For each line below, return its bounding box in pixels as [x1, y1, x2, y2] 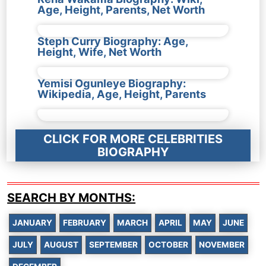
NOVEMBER [199, 240, 245, 250]
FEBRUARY [63, 218, 107, 228]
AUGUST [44, 240, 79, 250]
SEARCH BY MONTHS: [7, 191, 136, 205]
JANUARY [12, 218, 53, 228]
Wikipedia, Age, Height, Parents [37, 87, 206, 101]
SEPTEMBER [89, 240, 138, 250]
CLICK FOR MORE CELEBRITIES [43, 132, 223, 147]
